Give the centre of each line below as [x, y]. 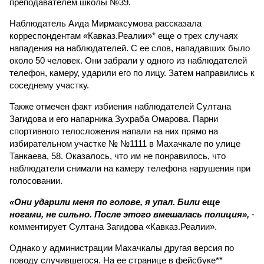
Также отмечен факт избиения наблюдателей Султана [120, 106]
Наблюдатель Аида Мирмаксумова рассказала [105, 23]
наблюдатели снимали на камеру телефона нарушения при [130, 168]
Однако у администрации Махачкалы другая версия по [122, 248]
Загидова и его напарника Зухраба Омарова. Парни [114, 119]
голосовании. [36, 181]
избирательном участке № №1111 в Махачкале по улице [125, 143]
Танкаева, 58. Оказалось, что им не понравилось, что [118, 156]
